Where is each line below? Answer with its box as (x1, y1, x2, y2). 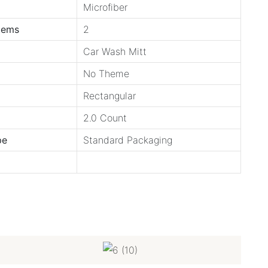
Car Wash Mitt (80, 45, 147, 58)
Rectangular (80, 90, 136, 102)
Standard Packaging (80, 134, 172, 147)
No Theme (80, 68, 129, 80)
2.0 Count (80, 112, 127, 124)
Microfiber (80, 1, 127, 14)
